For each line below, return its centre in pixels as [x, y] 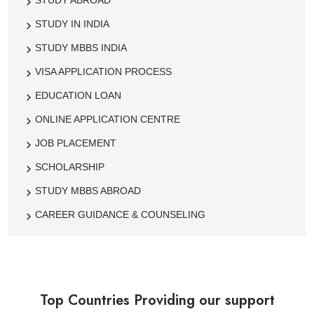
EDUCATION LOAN [78, 96]
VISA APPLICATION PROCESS [103, 72]
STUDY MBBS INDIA [81, 48]
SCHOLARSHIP [70, 167]
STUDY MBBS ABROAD [88, 191]
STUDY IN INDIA [72, 24]
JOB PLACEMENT [76, 143]
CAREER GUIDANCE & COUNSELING [120, 215]
